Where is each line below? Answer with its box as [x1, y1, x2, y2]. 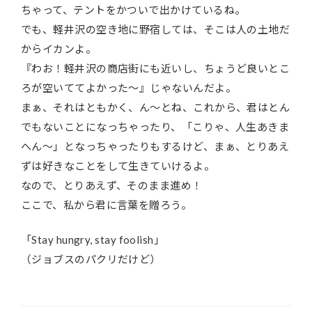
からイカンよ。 [21, 42, 97, 55]
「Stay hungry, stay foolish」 [21, 233, 165, 247]
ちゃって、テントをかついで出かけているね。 [21, 3, 246, 16]
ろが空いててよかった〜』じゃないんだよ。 [21, 81, 236, 94]
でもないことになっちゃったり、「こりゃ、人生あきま [21, 120, 290, 133]
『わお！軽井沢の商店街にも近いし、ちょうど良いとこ [21, 61, 290, 75]
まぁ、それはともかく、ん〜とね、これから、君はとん [21, 100, 290, 114]
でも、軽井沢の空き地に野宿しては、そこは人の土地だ [21, 22, 290, 36]
